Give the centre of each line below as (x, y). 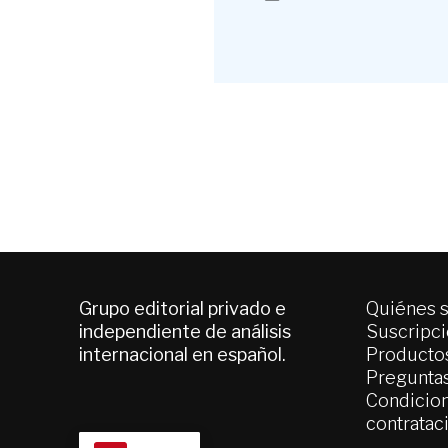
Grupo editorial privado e (182, 308)
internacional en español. (182, 354)
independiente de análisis (184, 331)
